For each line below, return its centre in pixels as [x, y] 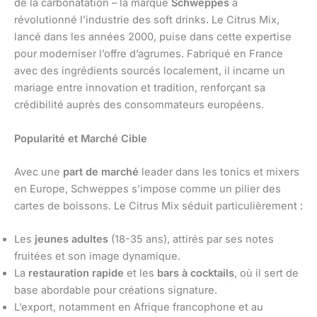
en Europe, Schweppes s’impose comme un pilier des [148, 189]
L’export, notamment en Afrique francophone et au [139, 307]
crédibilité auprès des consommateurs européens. [139, 105]
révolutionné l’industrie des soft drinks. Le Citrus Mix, [147, 20]
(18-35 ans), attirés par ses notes [191, 240]
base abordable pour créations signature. [116, 290]
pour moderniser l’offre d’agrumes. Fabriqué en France [149, 54]
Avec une [39, 172]
